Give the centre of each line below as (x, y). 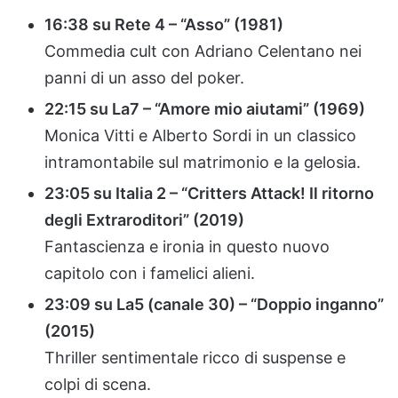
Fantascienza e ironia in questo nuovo (187, 246)
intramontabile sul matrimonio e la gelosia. (203, 162)
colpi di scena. (98, 384)
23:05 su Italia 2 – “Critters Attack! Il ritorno (209, 193)
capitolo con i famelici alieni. (150, 273)
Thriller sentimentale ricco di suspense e (195, 357)
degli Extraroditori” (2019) (144, 219)
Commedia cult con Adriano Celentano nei (203, 51)
